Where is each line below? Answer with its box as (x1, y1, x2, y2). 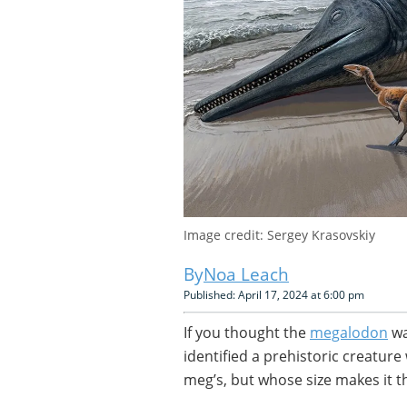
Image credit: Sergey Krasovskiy (184, 226, 375, 243)
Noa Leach (203, 263, 289, 286)
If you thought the (184, 323, 310, 342)
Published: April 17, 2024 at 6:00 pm (184, 287, 364, 303)
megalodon (310, 323, 388, 342)
